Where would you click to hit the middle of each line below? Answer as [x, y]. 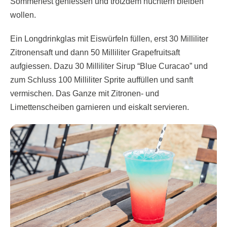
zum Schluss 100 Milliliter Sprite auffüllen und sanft [102, 80]
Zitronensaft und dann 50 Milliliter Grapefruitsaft [95, 52]
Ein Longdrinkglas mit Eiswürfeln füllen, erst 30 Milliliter [109, 39]
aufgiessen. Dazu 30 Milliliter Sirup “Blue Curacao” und [109, 66]
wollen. [23, 15]
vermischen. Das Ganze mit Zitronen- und [85, 93]
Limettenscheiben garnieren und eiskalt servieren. [100, 107]
